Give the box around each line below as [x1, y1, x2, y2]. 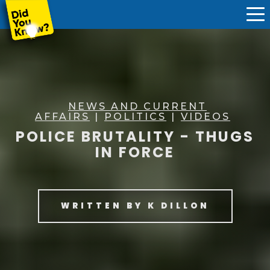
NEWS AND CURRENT [68, 100, 207, 112]
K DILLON [147, 199, 210, 212]
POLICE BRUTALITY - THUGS [16, 126, 254, 146]
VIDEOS [181, 110, 230, 122]
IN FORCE [95, 142, 175, 162]
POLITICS [104, 110, 166, 122]
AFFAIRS [35, 110, 90, 122]
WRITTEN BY [60, 199, 148, 212]
